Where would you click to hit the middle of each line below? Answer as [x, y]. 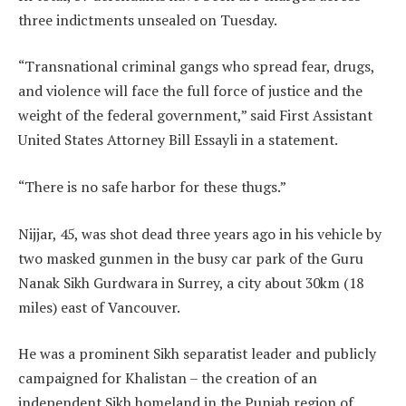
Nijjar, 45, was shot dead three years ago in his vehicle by [200, 233]
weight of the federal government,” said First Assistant [195, 116]
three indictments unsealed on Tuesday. [148, 19]
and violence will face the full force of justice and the [190, 91]
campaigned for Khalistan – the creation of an [168, 378]
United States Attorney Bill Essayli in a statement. [178, 140]
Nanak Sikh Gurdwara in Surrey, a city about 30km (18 [191, 282]
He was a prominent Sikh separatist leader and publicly [197, 354]
